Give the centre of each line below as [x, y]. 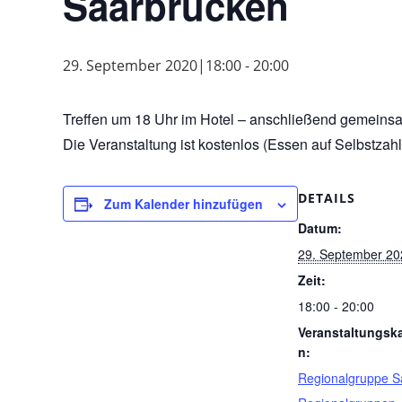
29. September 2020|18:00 [152, 66]
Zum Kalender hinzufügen [184, 204]
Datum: [320, 228]
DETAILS [327, 198]
